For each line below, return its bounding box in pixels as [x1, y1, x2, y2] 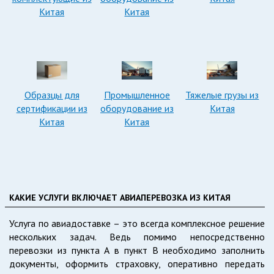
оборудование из [100, 102, 174, 115]
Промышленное [103, 89, 170, 102]
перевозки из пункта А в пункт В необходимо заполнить [9, 244, 265, 257]
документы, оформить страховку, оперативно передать [9, 257, 265, 270]
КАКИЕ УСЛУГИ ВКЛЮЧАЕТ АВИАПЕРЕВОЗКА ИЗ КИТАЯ [9, 192, 231, 204]
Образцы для [24, 89, 80, 102]
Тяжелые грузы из [185, 89, 259, 102]
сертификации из [16, 102, 87, 115]
